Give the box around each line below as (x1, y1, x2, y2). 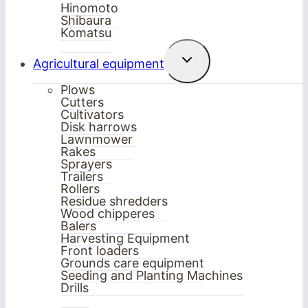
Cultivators (60, 107, 124, 122)
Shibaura (60, 12, 111, 27)
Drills (60, 280, 89, 295)
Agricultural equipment (33, 56, 164, 71)
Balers (60, 218, 96, 233)
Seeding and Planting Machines (60, 267, 243, 283)
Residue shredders (60, 193, 168, 208)
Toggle (178, 50, 211, 63)
